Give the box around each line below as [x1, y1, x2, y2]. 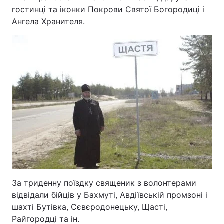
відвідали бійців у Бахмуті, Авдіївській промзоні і [12, 190, 207, 200]
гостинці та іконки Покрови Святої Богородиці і [12, 4, 204, 14]
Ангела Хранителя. [12, 16, 85, 26]
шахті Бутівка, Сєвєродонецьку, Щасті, [12, 202, 167, 212]
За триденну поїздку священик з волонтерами [12, 178, 196, 188]
